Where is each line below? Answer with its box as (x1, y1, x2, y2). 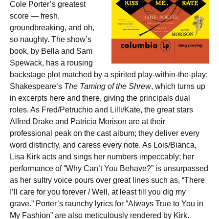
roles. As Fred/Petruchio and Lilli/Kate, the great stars (10, 106, 193, 114)
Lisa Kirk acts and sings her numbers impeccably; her (10, 153, 194, 161)
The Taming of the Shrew (64, 82, 151, 90)
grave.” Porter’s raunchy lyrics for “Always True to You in (10, 199, 203, 208)
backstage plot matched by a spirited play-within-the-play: (10, 70, 208, 79)
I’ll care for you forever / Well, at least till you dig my (10, 188, 186, 196)
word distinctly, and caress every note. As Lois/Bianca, (10, 141, 197, 149)
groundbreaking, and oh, (10, 23, 94, 32)
